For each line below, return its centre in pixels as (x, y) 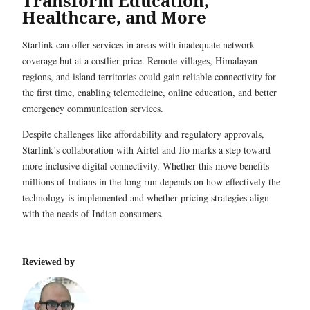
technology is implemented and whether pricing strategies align (146, 198)
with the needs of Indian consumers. (93, 213)
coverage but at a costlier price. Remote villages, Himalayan (140, 61)
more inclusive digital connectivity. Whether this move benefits (146, 166)
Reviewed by (48, 262)
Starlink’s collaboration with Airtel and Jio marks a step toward (146, 150)
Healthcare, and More (114, 17)
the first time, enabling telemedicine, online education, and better (149, 92)
